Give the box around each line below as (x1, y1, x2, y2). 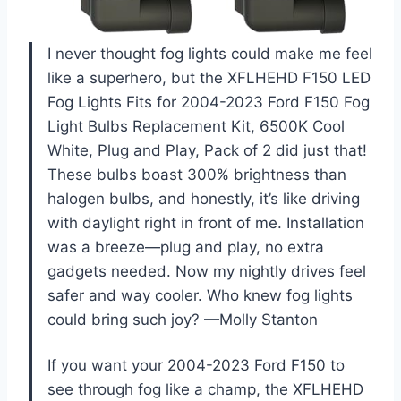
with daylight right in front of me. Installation (47, 214, 364, 233)
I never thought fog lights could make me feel (47, 45, 372, 64)
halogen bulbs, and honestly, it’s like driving (47, 190, 360, 209)
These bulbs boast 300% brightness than (47, 166, 346, 184)
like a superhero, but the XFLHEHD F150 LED (47, 69, 371, 88)
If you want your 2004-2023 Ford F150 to (47, 356, 345, 375)
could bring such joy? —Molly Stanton (47, 311, 318, 329)
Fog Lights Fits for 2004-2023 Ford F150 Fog (47, 93, 370, 112)
